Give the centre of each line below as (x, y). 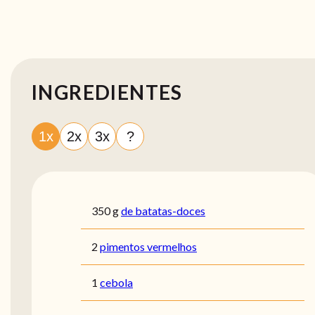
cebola (116, 283)
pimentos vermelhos (148, 247)
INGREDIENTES (107, 92)
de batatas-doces (163, 211)
